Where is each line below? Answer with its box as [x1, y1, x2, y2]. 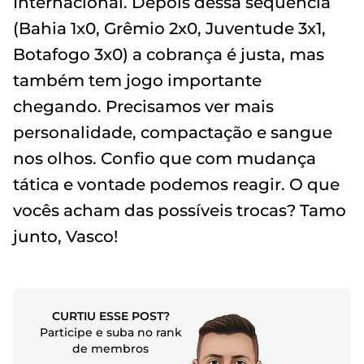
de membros [72, 341, 149, 356]
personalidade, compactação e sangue [13, 123, 332, 142]
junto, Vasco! [13, 227, 118, 246]
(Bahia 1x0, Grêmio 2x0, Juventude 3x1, [13, 19, 326, 38]
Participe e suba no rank [39, 325, 182, 340]
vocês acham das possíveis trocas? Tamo [13, 201, 346, 220]
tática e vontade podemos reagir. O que [13, 175, 340, 194]
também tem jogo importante [13, 71, 262, 90]
